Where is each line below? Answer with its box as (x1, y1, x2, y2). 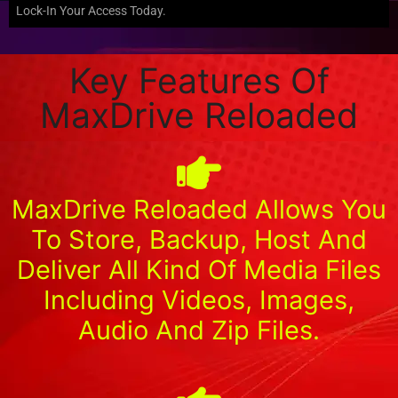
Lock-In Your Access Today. (16, 3, 166, 18)
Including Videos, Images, (44, 283, 354, 315)
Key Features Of (68, 59, 330, 101)
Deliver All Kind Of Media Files (17, 253, 381, 285)
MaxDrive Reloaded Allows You (12, 193, 386, 225)
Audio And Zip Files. (78, 314, 320, 346)
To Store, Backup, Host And (31, 223, 367, 255)
